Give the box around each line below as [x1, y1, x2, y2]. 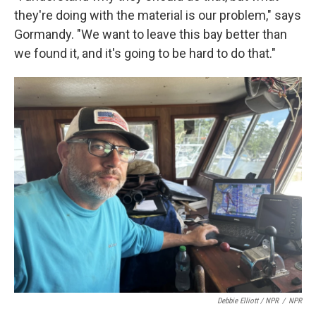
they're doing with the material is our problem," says [14, 7, 301, 23]
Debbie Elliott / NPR [217, 296, 279, 305]
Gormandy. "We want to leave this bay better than [14, 26, 287, 42]
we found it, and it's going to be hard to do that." [14, 45, 276, 61]
